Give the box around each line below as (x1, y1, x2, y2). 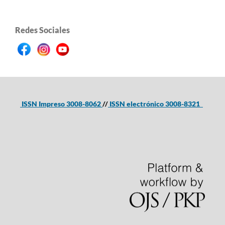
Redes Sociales (15, 25, 70, 35)
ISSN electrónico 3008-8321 (107, 99, 203, 108)
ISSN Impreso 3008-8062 (20, 99, 102, 108)
